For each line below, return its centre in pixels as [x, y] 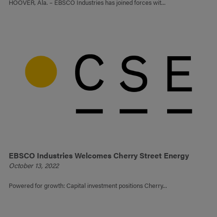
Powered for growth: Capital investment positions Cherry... [88, 186]
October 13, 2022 [34, 165]
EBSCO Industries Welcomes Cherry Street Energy [99, 155]
